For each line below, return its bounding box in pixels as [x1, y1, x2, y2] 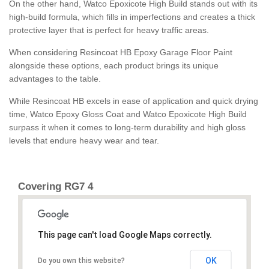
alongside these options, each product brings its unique [9, 61, 219, 71]
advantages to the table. [9, 74, 101, 84]
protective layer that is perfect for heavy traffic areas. [9, 25, 209, 35]
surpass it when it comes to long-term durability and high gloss [9, 122, 246, 133]
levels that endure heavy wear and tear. [9, 136, 159, 146]
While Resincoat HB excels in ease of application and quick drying [9, 96, 258, 106]
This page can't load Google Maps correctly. [37, 230, 212, 240]
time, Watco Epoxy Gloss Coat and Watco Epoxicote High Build [9, 109, 247, 119]
